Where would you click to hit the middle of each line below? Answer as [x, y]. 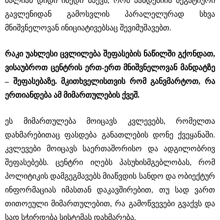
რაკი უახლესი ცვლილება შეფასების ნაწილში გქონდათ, [110, 54]
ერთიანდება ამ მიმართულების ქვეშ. [72, 95]
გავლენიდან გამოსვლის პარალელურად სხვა [110, 14]
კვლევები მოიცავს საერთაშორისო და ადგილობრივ [110, 149]
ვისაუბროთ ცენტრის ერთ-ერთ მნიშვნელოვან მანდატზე [110, 68]
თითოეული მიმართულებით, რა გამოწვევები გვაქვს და [110, 204]
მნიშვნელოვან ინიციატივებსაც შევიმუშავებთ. [88, 28]
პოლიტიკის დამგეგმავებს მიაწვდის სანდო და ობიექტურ [110, 176]
